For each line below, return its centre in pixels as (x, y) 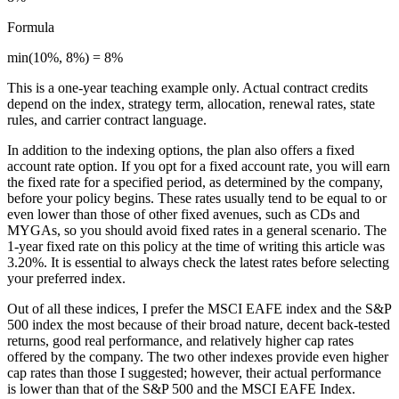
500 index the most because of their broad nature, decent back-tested (199, 324)
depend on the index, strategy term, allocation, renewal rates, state (191, 103)
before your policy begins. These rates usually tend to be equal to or (197, 198)
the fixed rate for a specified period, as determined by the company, (195, 182)
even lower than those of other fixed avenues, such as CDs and (183, 214)
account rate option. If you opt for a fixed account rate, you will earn (199, 166)
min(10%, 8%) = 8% (65, 57)
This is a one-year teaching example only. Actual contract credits (187, 87)
